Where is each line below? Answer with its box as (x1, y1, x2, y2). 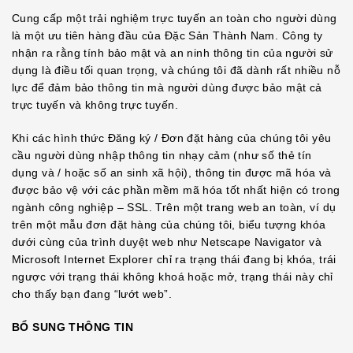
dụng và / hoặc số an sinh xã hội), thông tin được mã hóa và (12, 166, 332, 179)
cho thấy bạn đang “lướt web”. (12, 288, 173, 300)
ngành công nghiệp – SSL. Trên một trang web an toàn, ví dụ (12, 201, 336, 214)
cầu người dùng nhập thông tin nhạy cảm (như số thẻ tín (12, 149, 312, 162)
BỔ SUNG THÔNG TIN (12, 321, 134, 333)
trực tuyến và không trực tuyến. (12, 98, 179, 111)
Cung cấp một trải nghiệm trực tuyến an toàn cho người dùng (12, 12, 337, 24)
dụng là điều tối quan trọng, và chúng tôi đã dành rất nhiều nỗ (12, 64, 341, 76)
